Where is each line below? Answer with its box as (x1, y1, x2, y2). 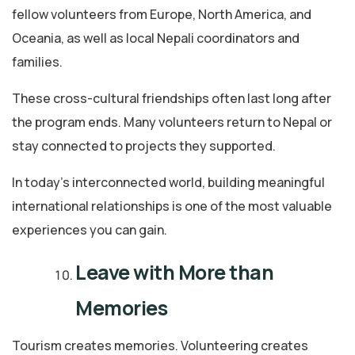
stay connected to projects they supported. (12, 136, 276, 155)
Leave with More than (75, 258, 273, 286)
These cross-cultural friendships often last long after (12, 89, 331, 107)
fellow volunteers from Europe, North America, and (12, 5, 311, 23)
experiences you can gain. (12, 220, 167, 239)
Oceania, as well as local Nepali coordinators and (12, 29, 300, 47)
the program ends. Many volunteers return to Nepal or (12, 113, 332, 131)
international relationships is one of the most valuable (12, 197, 332, 215)
